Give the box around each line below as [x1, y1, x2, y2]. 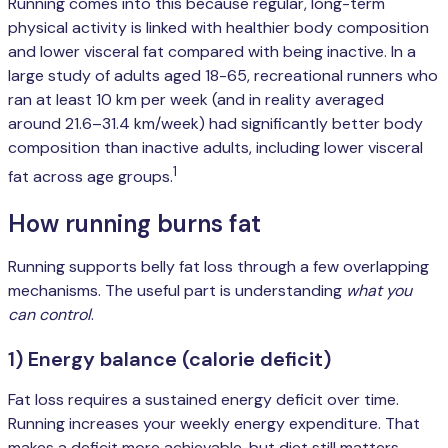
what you [346, 280, 412, 302]
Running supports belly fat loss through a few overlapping [8, 256, 429, 278]
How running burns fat [8, 208, 267, 240]
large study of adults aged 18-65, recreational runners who [8, 64, 438, 86]
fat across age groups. [8, 166, 173, 188]
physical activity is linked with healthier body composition [8, 16, 429, 38]
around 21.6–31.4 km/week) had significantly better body [8, 112, 423, 134]
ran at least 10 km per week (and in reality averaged [8, 88, 384, 110]
